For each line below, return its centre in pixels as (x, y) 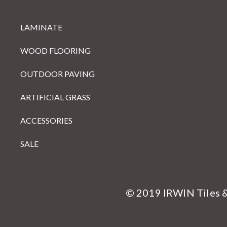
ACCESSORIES (46, 120)
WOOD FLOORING (55, 50)
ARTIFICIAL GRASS (55, 97)
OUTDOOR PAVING (58, 74)
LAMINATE (41, 27)
